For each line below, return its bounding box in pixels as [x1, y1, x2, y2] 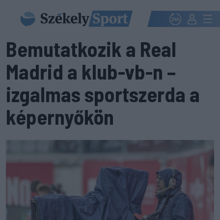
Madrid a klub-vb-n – [6, 59, 176, 83]
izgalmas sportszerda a [6, 82, 200, 106]
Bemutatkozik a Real [6, 36, 176, 61]
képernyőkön [6, 104, 114, 129]
